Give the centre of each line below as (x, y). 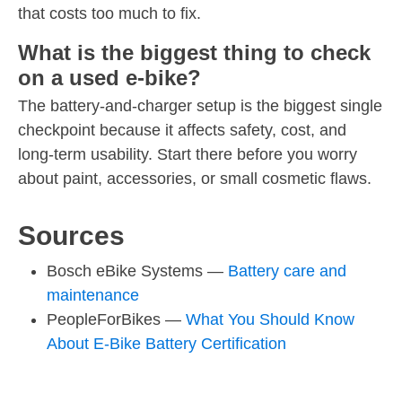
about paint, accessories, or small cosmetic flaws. (195, 178)
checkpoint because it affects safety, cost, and (182, 130)
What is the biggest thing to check (194, 52)
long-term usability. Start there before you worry (188, 154)
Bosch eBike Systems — (137, 271)
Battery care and (287, 271)
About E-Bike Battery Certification (166, 343)
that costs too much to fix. (109, 13)
